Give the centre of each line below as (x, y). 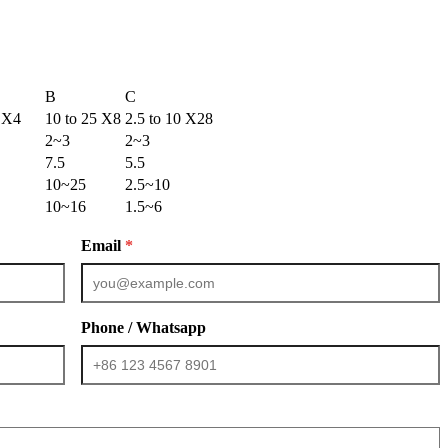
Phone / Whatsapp (143, 327)
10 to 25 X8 (83, 118)
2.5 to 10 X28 (169, 118)
